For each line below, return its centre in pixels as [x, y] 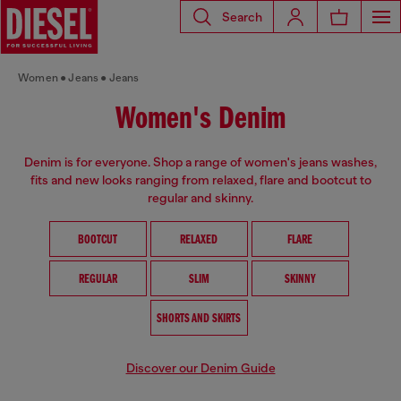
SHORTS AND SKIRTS [199, 319]
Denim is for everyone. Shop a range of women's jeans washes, [200, 162]
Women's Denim [200, 120]
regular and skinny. [200, 198]
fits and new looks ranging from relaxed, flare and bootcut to [200, 180]
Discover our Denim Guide [200, 368]
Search [242, 17]
